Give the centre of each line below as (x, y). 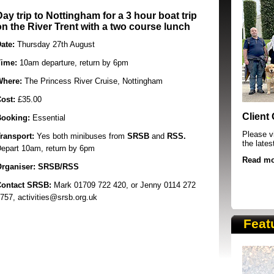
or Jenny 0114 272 (163, 185)
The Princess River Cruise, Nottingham (92, 81)
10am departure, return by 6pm (73, 63)
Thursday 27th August (55, 44)
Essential (48, 118)
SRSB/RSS (58, 167)
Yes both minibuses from (82, 136)
